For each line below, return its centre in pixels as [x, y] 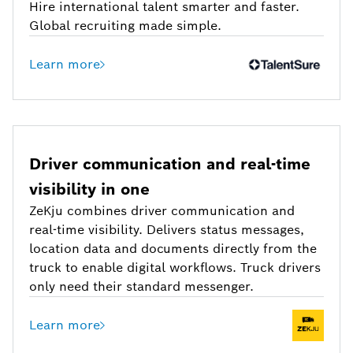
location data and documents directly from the [173, 249]
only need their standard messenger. [141, 287]
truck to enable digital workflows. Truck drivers [175, 268]
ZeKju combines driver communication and [162, 211]
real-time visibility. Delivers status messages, [167, 230]
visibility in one [89, 190]
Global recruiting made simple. [125, 26]
